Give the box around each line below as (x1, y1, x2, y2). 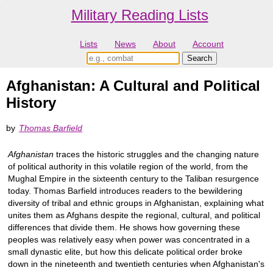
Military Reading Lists (71, 7, 208, 23)
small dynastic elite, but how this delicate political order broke (8, 246, 243, 257)
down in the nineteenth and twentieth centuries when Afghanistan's (8, 258, 264, 269)
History (6, 94, 56, 112)
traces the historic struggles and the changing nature (54, 149, 259, 159)
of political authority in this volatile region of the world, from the (8, 161, 248, 171)
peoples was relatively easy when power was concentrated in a (8, 234, 250, 244)
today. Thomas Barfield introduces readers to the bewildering (8, 185, 243, 196)
